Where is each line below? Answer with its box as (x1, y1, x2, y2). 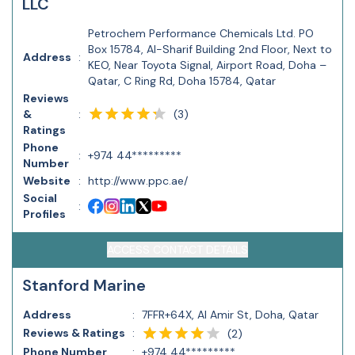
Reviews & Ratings (23, 326, 125, 340)
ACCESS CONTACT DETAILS (107, 242, 248, 257)
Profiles (23, 207, 66, 221)
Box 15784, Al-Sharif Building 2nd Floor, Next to (88, 42, 332, 56)
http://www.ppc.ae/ (88, 174, 188, 188)
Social (23, 191, 57, 205)
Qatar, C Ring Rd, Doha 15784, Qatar (88, 74, 276, 88)
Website (23, 174, 71, 188)
